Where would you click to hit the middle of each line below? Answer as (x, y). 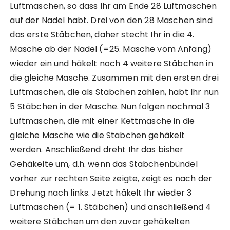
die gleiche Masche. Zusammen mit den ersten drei (114, 78)
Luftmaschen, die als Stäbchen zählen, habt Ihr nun (114, 92)
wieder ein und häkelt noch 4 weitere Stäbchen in (111, 64)
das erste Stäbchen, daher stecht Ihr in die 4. (102, 35)
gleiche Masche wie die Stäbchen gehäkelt (98, 136)
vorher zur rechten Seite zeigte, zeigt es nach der (111, 179)
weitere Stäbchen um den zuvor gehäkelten (100, 222)
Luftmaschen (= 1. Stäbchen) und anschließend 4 (111, 207)
